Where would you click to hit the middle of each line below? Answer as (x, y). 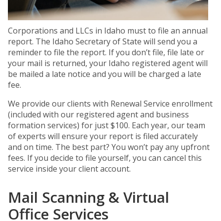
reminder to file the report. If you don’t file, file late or (106, 52)
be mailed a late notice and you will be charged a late (105, 74)
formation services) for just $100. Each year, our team (107, 125)
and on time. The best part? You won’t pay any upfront (109, 147)
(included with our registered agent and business (98, 114)
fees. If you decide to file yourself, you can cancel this (105, 158)
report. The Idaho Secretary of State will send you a (103, 41)
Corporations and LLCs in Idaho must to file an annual (108, 31)
